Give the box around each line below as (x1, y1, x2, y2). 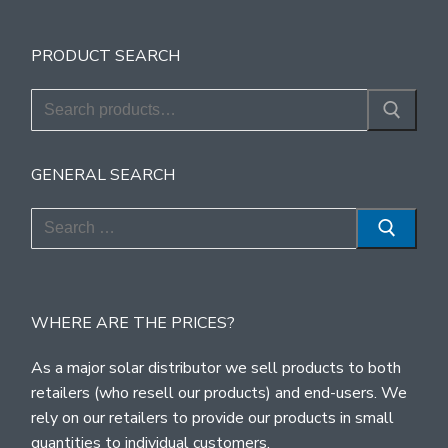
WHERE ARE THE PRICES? (31, 312, 235, 335)
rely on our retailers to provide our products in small (31, 407, 394, 430)
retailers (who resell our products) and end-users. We (31, 382, 407, 405)
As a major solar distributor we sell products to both (31, 357, 401, 380)
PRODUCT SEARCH (31, 45, 180, 68)
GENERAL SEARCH (31, 163, 175, 186)
